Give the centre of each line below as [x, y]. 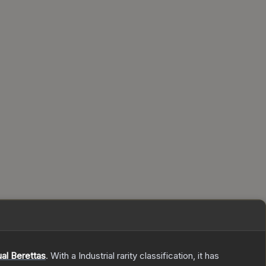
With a [63, 256]
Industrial [96, 256]
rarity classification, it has [167, 256]
